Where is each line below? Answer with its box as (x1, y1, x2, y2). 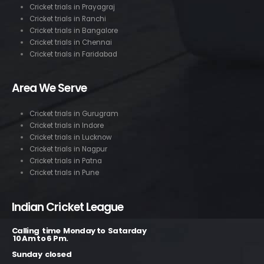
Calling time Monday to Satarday (12, 225, 148, 237)
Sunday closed (12, 249, 71, 260)
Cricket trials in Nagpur (29, 144, 107, 154)
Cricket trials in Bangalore (29, 25, 118, 35)
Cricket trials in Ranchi (29, 14, 106, 24)
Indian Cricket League (12, 199, 124, 216)
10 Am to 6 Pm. (12, 233, 68, 245)
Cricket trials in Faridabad (29, 49, 117, 59)
